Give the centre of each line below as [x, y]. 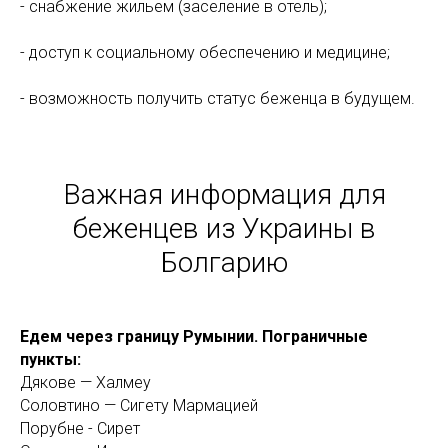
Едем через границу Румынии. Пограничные [194, 337]
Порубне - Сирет [80, 429]
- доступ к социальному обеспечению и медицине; [205, 53]
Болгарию [224, 263]
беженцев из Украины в [224, 229]
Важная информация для [224, 195]
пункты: [50, 360]
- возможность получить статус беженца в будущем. [217, 99]
